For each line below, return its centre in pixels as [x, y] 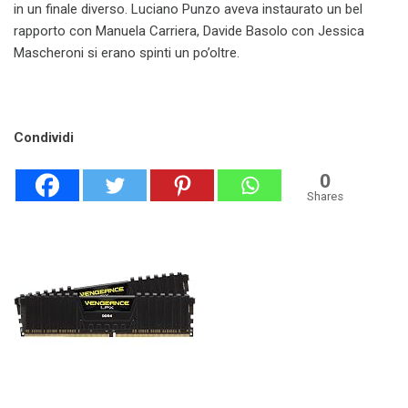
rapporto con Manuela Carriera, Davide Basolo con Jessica [189, 31]
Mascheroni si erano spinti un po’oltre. [127, 52]
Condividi [44, 137]
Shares [325, 196]
